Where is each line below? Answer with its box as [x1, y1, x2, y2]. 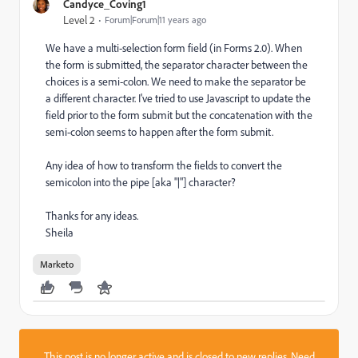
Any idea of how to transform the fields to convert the [46, 158, 282, 173]
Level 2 [63, 13, 95, 27]
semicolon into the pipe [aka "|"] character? [46, 175, 236, 189]
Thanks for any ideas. [46, 209, 138, 223]
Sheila [46, 225, 74, 240]
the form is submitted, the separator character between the [46, 58, 308, 72]
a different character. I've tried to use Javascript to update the [46, 91, 311, 105]
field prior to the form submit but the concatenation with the [46, 108, 312, 122]
